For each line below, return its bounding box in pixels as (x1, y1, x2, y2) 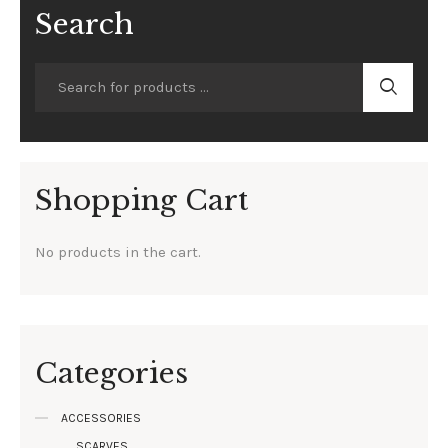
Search (35, 7, 134, 43)
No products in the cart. (35, 242, 201, 261)
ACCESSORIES (61, 411, 142, 426)
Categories (35, 355, 188, 391)
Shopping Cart (35, 182, 248, 218)
